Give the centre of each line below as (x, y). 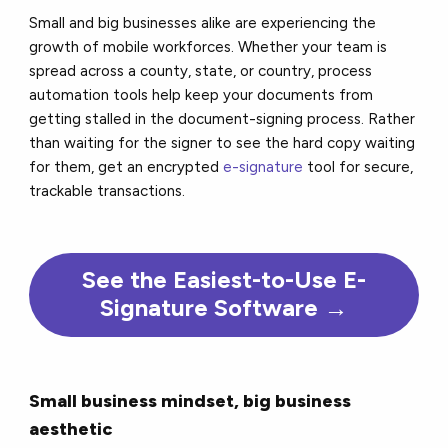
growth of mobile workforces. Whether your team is (208, 47)
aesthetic (75, 429)
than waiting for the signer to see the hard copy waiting (222, 143)
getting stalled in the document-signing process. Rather (222, 119)
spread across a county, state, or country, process (201, 71)
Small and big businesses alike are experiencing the (203, 23)
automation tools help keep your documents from (201, 95)
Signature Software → (224, 308)
